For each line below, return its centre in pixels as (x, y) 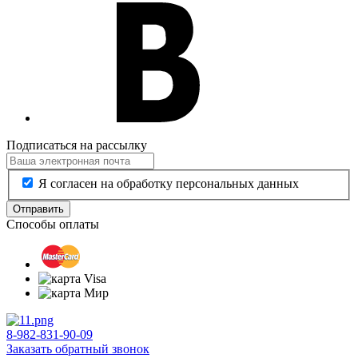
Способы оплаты (53, 225)
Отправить (38, 209)
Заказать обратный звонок (78, 349)
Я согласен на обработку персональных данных (169, 184)
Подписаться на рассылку (77, 145)
